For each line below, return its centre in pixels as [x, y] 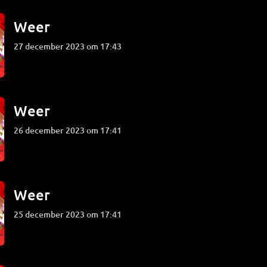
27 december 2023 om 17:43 [70, 46]
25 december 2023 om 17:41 [70, 214]
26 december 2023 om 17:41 [70, 130]
